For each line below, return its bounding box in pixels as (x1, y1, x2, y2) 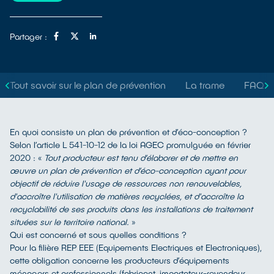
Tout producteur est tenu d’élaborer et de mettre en (44, 152, 238, 163)
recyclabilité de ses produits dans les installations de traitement (10, 204, 253, 214)
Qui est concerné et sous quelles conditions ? (10, 229, 187, 240)
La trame (185, 79, 224, 91)
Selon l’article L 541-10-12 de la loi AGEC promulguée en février (10, 139, 251, 150)
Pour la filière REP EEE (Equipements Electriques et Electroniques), (10, 242, 262, 253)
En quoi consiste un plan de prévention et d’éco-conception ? (10, 127, 247, 137)
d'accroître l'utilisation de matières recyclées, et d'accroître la (10, 191, 243, 201)
